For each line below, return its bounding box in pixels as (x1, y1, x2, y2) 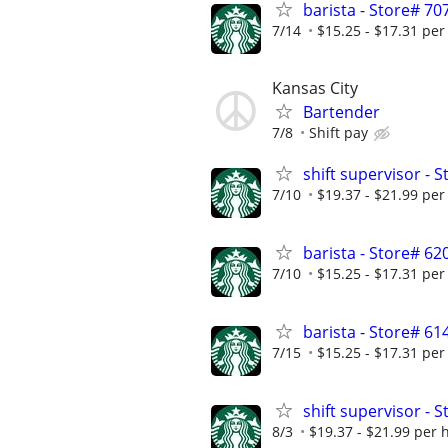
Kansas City (272, 76, 358, 99)
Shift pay (309, 122, 368, 142)
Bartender (303, 100, 380, 123)
